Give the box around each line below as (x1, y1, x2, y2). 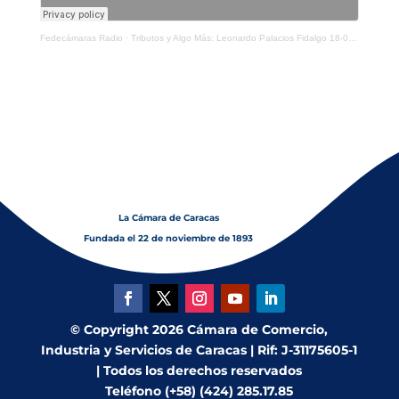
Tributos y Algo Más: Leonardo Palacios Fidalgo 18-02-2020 (130, 33, 348, 44)
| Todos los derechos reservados (96, 362, 303, 379)
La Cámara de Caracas (118, 212, 219, 224)
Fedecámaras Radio (39, 33, 123, 44)
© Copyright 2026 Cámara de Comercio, (70, 322, 329, 338)
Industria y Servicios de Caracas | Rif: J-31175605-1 (41, 342, 358, 359)
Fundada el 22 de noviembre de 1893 (84, 232, 254, 245)
